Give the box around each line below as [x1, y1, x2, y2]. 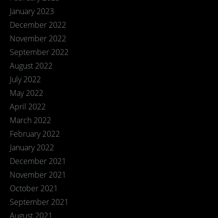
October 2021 [10, 183, 58, 194]
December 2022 [10, 19, 66, 30]
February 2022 [10, 128, 60, 139]
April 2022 [10, 101, 46, 112]
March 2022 [10, 115, 51, 126]
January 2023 [10, 6, 54, 17]
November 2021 [10, 169, 66, 180]
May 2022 [10, 88, 43, 98]
